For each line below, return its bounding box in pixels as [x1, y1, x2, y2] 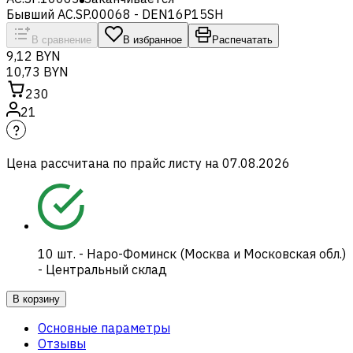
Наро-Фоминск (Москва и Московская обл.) [87, 245, 346, 262]
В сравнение [32, 33, 91, 46]
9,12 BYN [6, 47, 61, 64]
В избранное [123, 33, 182, 46]
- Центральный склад [38, 261, 167, 277]
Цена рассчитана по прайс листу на [6, 154, 219, 171]
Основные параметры [38, 319, 170, 336]
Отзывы [38, 335, 86, 351]
